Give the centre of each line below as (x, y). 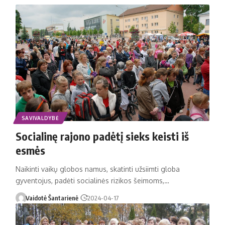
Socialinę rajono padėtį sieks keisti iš (102, 136)
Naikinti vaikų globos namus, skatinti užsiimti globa (97, 169)
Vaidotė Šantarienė (52, 198)
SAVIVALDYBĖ (40, 118)
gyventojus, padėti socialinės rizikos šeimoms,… (92, 180)
